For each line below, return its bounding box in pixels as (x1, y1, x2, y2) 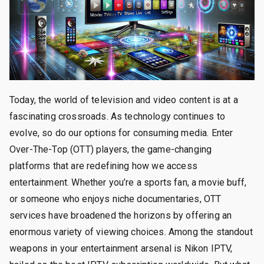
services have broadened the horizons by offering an (9, 209, 232, 221)
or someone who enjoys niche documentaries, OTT (9, 193, 222, 204)
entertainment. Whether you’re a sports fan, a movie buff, (9, 176, 247, 188)
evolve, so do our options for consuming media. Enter (9, 127, 233, 138)
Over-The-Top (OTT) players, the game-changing (9, 143, 212, 155)
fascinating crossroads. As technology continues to (9, 110, 226, 122)
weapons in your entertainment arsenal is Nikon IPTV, (9, 242, 233, 254)
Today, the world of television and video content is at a (9, 94, 238, 105)
